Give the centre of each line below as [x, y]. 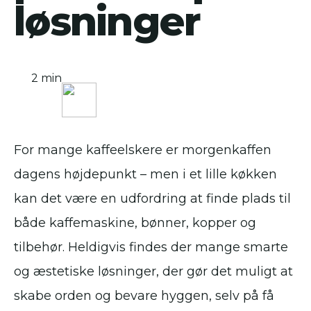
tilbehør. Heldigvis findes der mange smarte [151, 247]
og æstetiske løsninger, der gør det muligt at [153, 271]
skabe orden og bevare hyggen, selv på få [144, 296]
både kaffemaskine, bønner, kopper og [135, 223]
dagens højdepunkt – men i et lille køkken [145, 174]
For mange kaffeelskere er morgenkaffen [143, 150]
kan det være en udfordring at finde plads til [152, 199]
